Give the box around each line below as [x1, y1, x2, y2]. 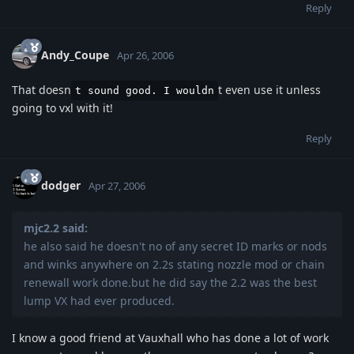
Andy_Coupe [41, 47, 109, 62]
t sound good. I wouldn [75, 84, 214, 96]
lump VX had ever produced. [24, 292, 175, 308]
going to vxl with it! [12, 100, 113, 115]
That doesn [12, 81, 71, 97]
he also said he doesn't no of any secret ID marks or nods [24, 238, 327, 254]
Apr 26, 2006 [117, 47, 174, 62]
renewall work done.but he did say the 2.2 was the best [24, 274, 317, 290]
